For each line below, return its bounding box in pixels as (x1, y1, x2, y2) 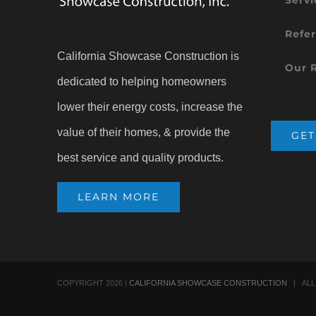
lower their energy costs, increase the (57, 100, 243, 113)
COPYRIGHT (57, 278, 107, 287)
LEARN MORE (78, 190, 160, 203)
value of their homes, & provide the (57, 126, 231, 138)
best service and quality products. (57, 151, 224, 164)
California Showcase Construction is (57, 49, 240, 62)
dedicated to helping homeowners (57, 75, 227, 87)
